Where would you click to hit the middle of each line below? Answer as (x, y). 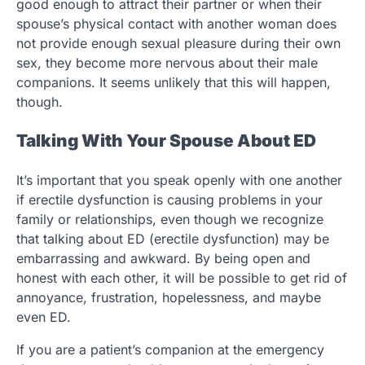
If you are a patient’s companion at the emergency (170, 350)
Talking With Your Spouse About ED (166, 141)
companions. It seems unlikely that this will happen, (174, 82)
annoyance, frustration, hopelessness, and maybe (169, 298)
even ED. (44, 317)
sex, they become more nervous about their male (167, 62)
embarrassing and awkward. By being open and (163, 259)
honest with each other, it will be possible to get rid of (182, 278)
